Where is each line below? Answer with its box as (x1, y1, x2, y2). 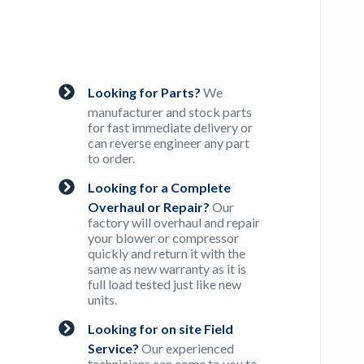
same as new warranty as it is (88, 261, 247, 277)
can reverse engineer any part (88, 135, 250, 151)
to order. (88, 150, 136, 167)
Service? (88, 340, 140, 357)
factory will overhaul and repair (88, 214, 261, 231)
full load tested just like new (88, 276, 242, 292)
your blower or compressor (88, 230, 240, 246)
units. (88, 292, 118, 308)
